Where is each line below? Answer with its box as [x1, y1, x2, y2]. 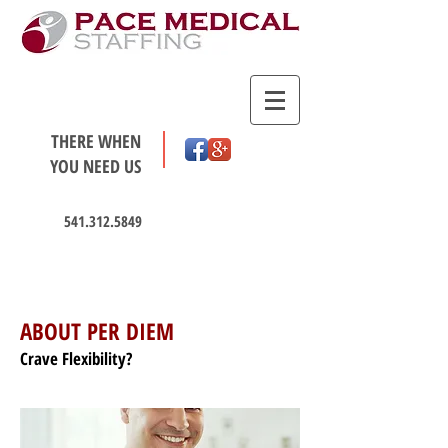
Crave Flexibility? [20, 347, 132, 370]
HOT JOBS [119, 240, 201, 276]
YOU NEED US [50, 154, 141, 178]
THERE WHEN [51, 129, 141, 153]
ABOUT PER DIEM [20, 315, 174, 347]
